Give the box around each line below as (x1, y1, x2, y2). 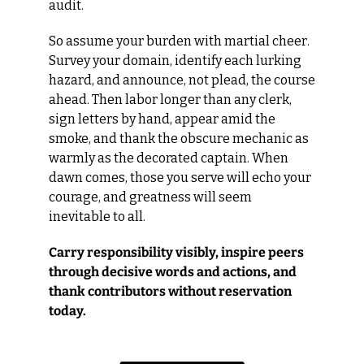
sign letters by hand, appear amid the (49, 111, 275, 128)
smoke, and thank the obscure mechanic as (49, 131, 309, 147)
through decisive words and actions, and (49, 264, 297, 280)
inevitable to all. (49, 209, 145, 225)
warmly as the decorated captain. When (49, 150, 288, 167)
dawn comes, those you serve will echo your (49, 170, 311, 186)
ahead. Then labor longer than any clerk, (49, 92, 292, 108)
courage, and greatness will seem (49, 189, 252, 206)
